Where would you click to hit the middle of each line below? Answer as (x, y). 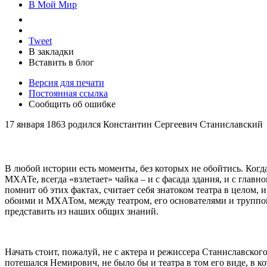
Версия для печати (66, 82)
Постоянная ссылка (68, 93)
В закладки (51, 51)
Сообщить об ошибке (72, 104)
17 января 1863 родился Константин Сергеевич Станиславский (134, 124)
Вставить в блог (61, 62)
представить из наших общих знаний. (82, 211)
